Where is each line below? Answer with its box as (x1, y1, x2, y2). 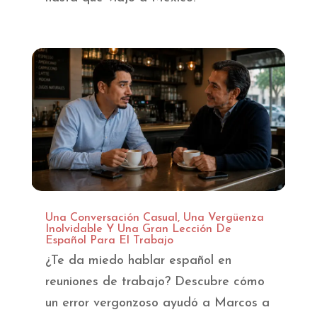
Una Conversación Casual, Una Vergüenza (45, 212, 264, 224)
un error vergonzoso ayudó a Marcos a (45, 296, 270, 311)
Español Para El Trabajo (45, 235, 173, 247)
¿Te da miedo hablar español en (45, 254, 231, 268)
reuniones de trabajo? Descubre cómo (45, 275, 265, 289)
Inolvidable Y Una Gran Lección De (45, 224, 231, 236)
